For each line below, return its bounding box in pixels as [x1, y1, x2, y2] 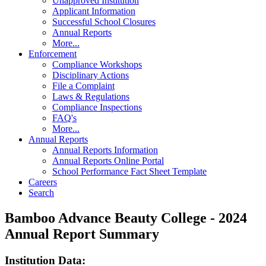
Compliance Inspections [52, 102, 142, 113]
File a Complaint [52, 81, 115, 91]
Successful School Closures [52, 17, 156, 27]
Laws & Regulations [52, 91, 129, 102]
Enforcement [28, 49, 77, 59]
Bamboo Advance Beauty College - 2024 [5, 210, 247, 226]
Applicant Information [52, 6, 135, 17]
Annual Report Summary [5, 226, 159, 242]
